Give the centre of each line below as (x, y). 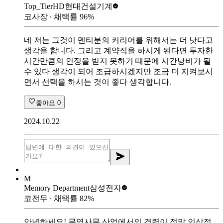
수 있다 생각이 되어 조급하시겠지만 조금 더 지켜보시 (118, 71)
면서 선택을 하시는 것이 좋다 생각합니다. (98, 82)
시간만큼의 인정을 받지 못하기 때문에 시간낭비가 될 (117, 61)
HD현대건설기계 (83, 6)
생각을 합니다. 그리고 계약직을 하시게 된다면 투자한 (118, 50)
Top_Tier (38, 6)
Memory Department (57, 188)
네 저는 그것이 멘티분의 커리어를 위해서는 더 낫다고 (118, 40)
